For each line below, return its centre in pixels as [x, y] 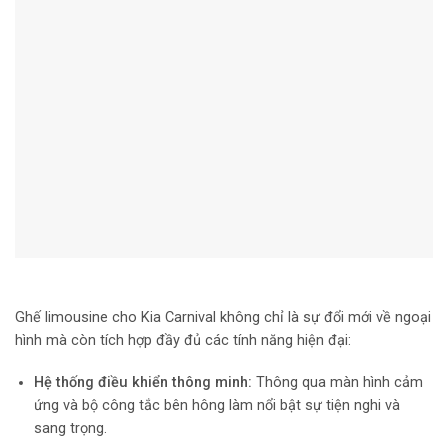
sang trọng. [70, 428]
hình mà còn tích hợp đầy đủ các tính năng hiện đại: [185, 340]
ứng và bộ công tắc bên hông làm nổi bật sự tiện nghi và [216, 405]
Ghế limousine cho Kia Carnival [117, 317]
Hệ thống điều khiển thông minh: [144, 382]
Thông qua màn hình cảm [339, 382]
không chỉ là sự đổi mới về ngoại [325, 317]
